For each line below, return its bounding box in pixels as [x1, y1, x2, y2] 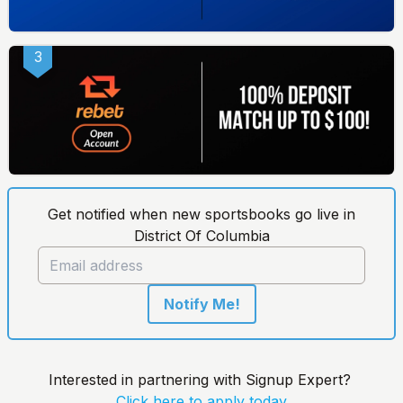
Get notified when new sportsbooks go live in [48, 204, 355, 223]
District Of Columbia [133, 226, 270, 245]
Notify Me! [163, 294, 240, 313]
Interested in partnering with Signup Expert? [48, 370, 355, 389]
